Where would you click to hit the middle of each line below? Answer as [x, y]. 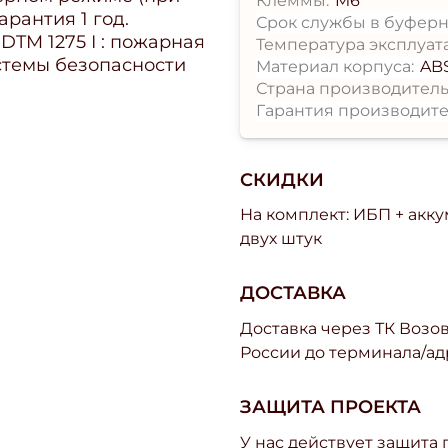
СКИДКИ [282, 179]
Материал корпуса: [335, 66]
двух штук [281, 239]
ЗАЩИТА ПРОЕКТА [330, 407]
